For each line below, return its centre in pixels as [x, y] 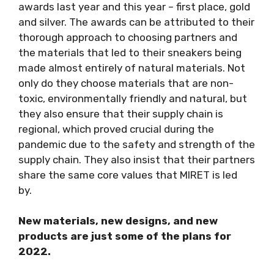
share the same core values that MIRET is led [128, 175]
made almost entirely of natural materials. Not [132, 68]
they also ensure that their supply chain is [121, 113]
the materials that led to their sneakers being [130, 52]
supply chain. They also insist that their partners [137, 159]
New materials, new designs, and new [118, 221]
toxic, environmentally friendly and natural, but [133, 98]
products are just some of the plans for [125, 236]
